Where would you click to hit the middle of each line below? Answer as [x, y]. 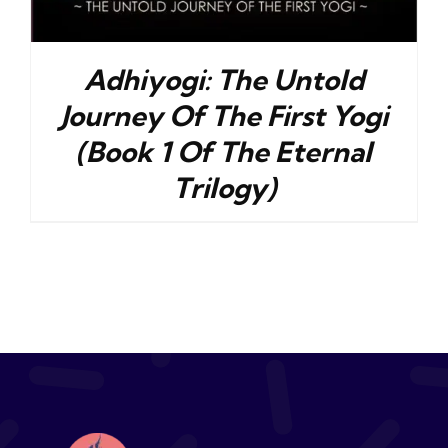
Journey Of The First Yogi [224, 116]
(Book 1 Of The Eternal [224, 152]
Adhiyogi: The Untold [224, 80]
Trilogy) [224, 188]
